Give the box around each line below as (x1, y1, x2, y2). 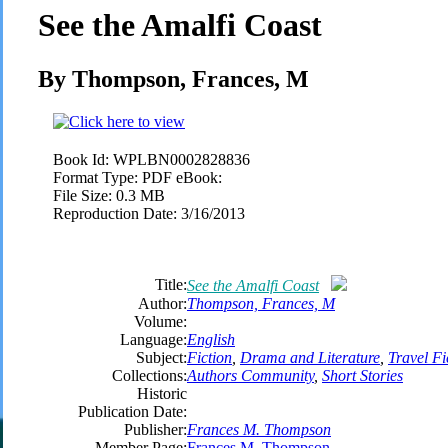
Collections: (112, 366, 187, 384)
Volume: (134, 312, 187, 330)
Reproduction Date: (53, 204, 177, 222)
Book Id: (53, 150, 109, 168)
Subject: (136, 348, 187, 366)
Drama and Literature (240, 348, 380, 366)
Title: (155, 275, 187, 293)
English (187, 330, 235, 348)
